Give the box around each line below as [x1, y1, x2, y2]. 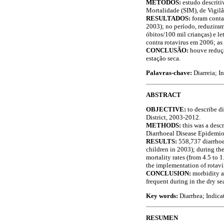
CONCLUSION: [146, 169, 192, 177]
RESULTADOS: [146, 14, 192, 22]
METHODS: [146, 121, 182, 129]
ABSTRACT [146, 90, 181, 98]
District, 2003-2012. [146, 113, 200, 121]
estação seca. [146, 54, 180, 62]
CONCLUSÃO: [146, 46, 190, 54]
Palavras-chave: [146, 69, 193, 77]
